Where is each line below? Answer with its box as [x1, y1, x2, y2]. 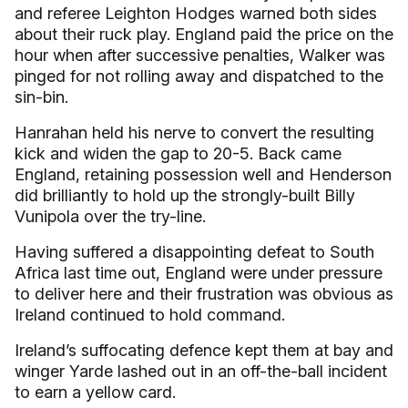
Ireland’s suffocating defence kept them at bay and [15, 341, 393, 360]
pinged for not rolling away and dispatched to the [15, 66, 383, 86]
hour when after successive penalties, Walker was [15, 46, 385, 65]
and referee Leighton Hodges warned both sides [15, 4, 377, 23]
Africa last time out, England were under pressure [15, 263, 382, 282]
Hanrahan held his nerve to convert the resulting [15, 123, 374, 142]
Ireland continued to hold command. [15, 305, 285, 324]
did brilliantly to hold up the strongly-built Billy [15, 186, 355, 205]
